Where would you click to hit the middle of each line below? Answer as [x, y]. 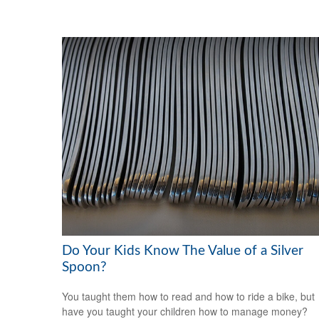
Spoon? [84, 267]
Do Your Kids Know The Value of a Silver [183, 251]
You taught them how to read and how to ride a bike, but [188, 296]
